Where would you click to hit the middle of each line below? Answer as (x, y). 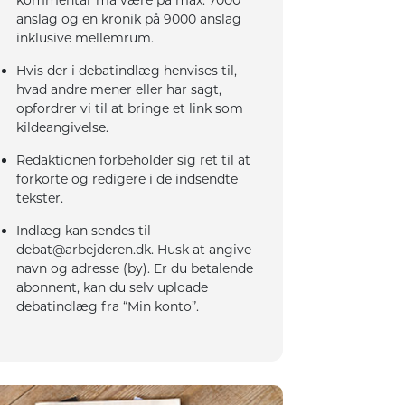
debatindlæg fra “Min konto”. (108, 306)
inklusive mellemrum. (85, 38)
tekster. (40, 198)
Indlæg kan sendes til (84, 230)
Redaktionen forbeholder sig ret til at (134, 160)
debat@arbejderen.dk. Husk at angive (134, 249)
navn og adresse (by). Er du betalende (135, 268)
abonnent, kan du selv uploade (113, 287)
